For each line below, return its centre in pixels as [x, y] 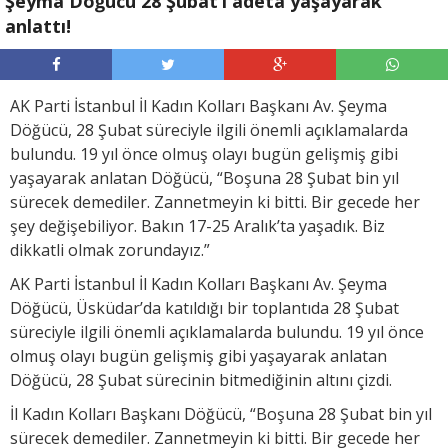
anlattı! [38, 25]
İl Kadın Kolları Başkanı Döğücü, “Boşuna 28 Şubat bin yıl [221, 413]
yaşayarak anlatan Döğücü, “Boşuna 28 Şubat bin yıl [204, 177]
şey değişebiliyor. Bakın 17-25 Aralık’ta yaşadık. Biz [197, 225]
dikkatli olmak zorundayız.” [110, 249]
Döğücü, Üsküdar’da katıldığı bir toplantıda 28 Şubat [204, 307]
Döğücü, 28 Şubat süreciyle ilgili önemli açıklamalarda [209, 129]
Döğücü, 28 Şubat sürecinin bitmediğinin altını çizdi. [201, 379]
